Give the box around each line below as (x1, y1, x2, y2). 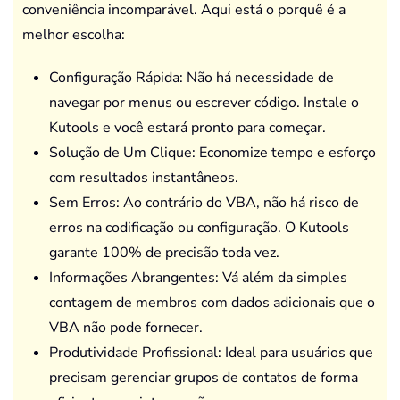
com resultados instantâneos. (49, 167, 238, 187)
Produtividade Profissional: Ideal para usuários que (49, 342, 373, 362)
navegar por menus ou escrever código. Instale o (49, 92, 359, 112)
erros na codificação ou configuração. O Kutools (49, 217, 349, 237)
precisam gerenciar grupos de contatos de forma (49, 367, 358, 387)
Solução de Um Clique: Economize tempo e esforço (49, 142, 376, 162)
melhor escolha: (22, 24, 125, 45)
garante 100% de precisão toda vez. (49, 242, 279, 262)
